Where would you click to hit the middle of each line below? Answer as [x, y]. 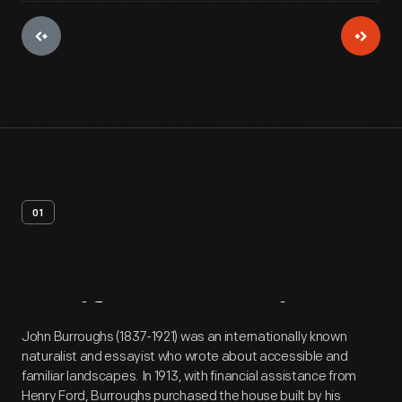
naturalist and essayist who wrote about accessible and [185, 357]
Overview [255, 323]
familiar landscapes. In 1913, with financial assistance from [189, 376]
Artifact [91, 323]
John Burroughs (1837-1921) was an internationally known [184, 337]
